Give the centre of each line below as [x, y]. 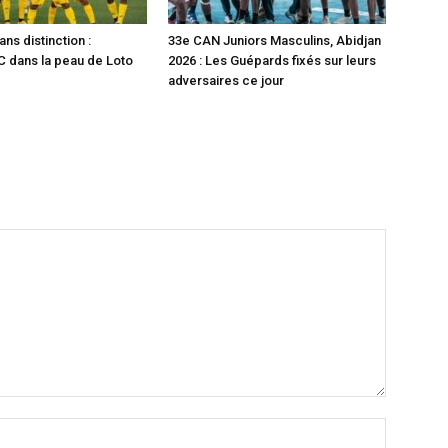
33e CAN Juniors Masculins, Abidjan [274, 40]
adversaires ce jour [226, 80]
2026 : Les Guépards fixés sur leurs [272, 60]
